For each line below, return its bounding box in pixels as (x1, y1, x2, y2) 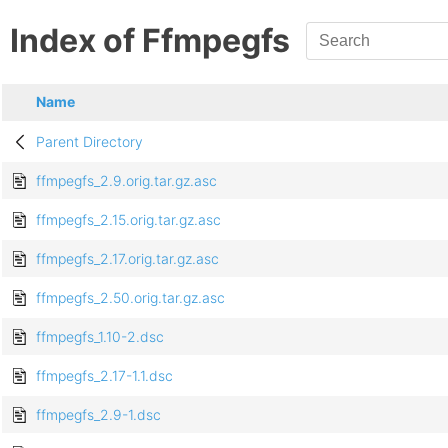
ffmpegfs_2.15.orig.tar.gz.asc (36, 211, 221, 229)
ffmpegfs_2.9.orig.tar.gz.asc (36, 172, 217, 190)
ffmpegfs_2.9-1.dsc (36, 406, 161, 424)
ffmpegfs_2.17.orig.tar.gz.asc (36, 250, 219, 268)
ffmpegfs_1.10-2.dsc (36, 328, 164, 346)
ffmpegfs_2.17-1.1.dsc (36, 367, 173, 385)
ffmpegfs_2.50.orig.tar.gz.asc (36, 289, 225, 307)
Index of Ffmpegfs (10, 21, 290, 61)
